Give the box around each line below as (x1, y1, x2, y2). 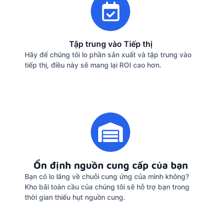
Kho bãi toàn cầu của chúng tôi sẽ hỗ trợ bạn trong (25, 183, 189, 191)
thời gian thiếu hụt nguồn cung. (25, 193, 125, 202)
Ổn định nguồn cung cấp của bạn (33, 159, 188, 171)
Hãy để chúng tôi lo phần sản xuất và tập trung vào (25, 50, 191, 59)
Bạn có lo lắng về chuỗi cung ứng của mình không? (25, 172, 189, 181)
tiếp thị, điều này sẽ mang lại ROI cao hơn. (25, 60, 161, 69)
